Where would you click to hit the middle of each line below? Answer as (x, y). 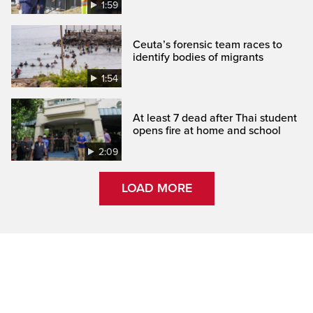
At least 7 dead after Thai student (215, 118)
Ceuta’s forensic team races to (208, 44)
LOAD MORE (156, 188)
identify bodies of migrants (198, 57)
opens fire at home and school (207, 130)
